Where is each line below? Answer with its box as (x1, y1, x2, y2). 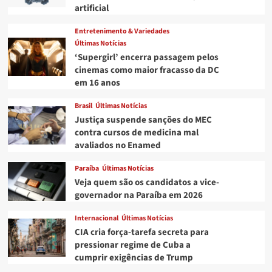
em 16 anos (74, 76, 120, 90)
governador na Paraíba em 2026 (74, 189, 203, 202)
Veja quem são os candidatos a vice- (74, 176, 219, 189)
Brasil (74, 101, 92, 112)
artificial (74, 2, 109, 15)
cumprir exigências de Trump (74, 251, 193, 265)
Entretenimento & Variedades (74, 26, 169, 37)
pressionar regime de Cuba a (74, 239, 191, 252)
